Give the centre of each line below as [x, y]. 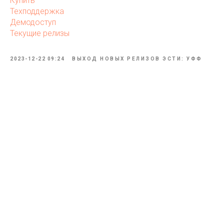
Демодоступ [33, 22]
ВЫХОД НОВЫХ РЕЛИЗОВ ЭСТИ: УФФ [137, 59]
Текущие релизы [40, 33]
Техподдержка [37, 11]
